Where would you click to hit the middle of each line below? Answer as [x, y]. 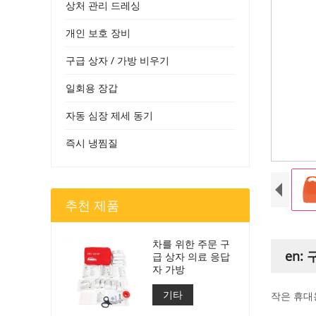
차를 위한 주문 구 [191, 244]
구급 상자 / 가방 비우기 [117, 60]
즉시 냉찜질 [92, 143]
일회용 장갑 [92, 88]
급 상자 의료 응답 [191, 256]
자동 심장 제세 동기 [109, 115]
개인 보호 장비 [98, 33]
